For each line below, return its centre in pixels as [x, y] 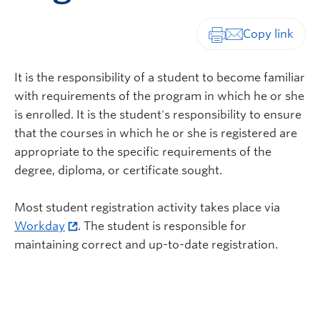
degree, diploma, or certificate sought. [118, 170]
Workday [40, 226]
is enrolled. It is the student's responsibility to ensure [158, 114]
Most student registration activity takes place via [147, 207]
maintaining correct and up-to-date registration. [146, 244]
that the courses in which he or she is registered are [156, 133]
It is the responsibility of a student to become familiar [160, 77]
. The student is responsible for [162, 226]
